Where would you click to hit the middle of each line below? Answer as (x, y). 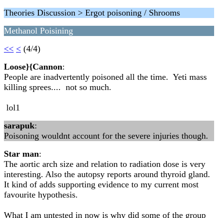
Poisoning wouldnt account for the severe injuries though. (106, 136)
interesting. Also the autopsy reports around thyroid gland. (108, 174)
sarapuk (19, 126)
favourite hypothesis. (41, 195)
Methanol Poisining (38, 31)
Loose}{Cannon (33, 67)
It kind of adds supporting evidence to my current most (101, 184)
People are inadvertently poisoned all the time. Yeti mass (105, 77)
